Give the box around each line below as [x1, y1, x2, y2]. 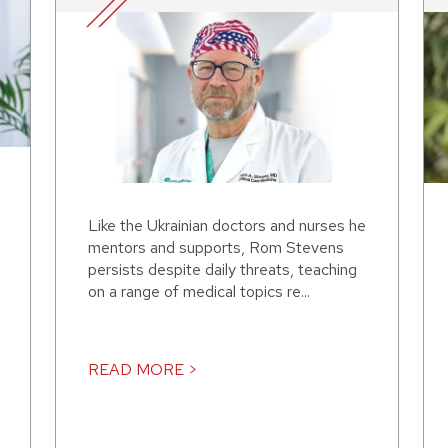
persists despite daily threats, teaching [88, 259, 357, 281]
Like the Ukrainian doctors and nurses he [88, 215, 366, 237]
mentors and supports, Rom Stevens [88, 237, 344, 259]
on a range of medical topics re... [88, 281, 310, 303]
